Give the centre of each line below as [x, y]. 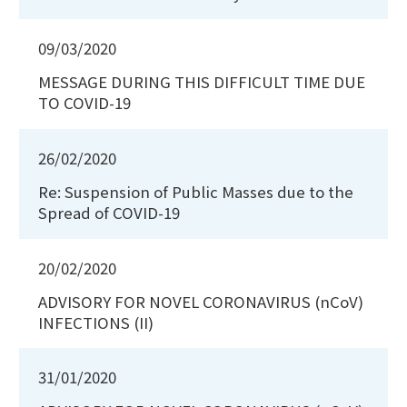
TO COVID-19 [84, 103]
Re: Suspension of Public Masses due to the [196, 191]
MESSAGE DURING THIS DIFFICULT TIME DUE [202, 82]
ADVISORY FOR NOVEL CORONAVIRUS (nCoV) [201, 301]
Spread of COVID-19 [109, 212]
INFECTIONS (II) [96, 322]
